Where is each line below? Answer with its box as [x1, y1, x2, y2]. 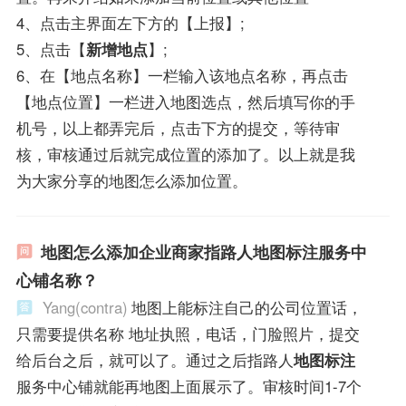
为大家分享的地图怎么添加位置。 [15, 169, 247, 191]
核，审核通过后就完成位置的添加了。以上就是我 [15, 142, 355, 165]
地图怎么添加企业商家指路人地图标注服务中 [40, 239, 367, 264]
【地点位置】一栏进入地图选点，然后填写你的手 [15, 90, 355, 112]
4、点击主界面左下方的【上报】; [15, 11, 245, 34]
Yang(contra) [42, 295, 128, 318]
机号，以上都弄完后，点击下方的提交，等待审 [15, 116, 340, 139]
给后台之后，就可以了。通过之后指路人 [15, 348, 294, 371]
